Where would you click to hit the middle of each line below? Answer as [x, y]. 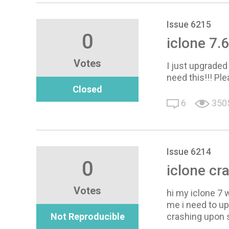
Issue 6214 [189, 151]
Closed [88, 89]
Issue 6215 [189, 24]
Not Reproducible [87, 216]
